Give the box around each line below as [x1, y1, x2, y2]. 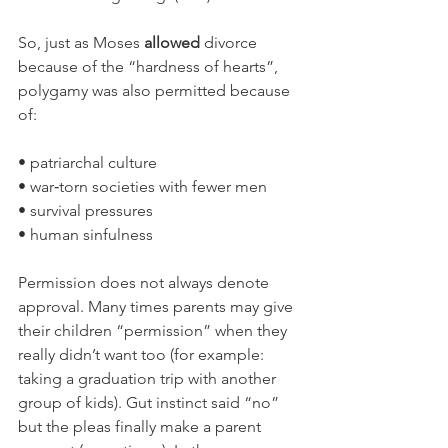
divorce [200, 33, 261, 52]
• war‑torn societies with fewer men [18, 177, 267, 196]
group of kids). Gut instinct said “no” [18, 393, 283, 412]
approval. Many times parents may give [18, 297, 297, 316]
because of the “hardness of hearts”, [18, 57, 282, 76]
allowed [144, 33, 200, 52]
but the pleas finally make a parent [18, 417, 265, 436]
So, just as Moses [18, 33, 144, 52]
